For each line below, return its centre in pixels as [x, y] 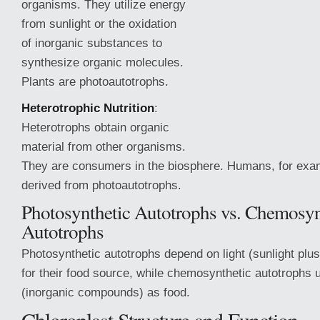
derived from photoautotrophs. [101, 185]
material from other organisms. [104, 146]
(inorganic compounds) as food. [106, 292]
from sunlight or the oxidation [99, 24]
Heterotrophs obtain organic [95, 127]
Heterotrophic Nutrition [88, 108]
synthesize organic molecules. [102, 62]
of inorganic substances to [92, 43]
